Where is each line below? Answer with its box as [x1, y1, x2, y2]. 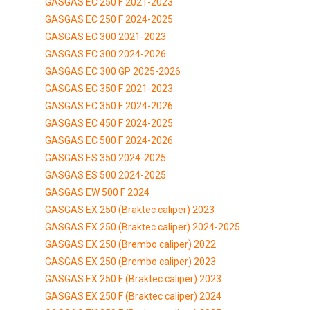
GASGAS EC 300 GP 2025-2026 [45, 65, 181, 77]
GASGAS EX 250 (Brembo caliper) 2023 [45, 255, 216, 267]
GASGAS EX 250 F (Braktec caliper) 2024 [45, 290, 221, 302]
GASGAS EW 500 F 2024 [45, 186, 149, 198]
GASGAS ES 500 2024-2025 [45, 169, 166, 181]
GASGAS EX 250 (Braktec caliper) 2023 [45, 203, 215, 215]
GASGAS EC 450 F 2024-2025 [45, 117, 173, 129]
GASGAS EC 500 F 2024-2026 [45, 134, 173, 146]
